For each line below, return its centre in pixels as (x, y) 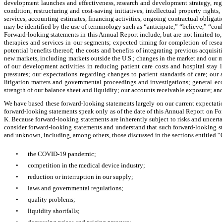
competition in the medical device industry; (87, 165)
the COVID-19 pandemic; (62, 154)
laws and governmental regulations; (76, 188)
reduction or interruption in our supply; (81, 176)
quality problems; (52, 199)
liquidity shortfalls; (54, 211)
